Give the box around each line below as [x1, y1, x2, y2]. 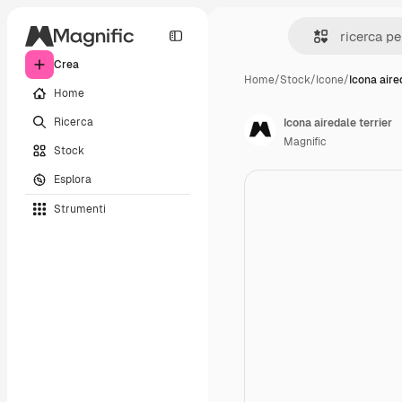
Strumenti [54, 201, 106, 216]
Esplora [54, 171, 92, 187]
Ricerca [54, 114, 93, 129]
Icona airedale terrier [284, 116, 392, 130]
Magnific [284, 135, 327, 149]
